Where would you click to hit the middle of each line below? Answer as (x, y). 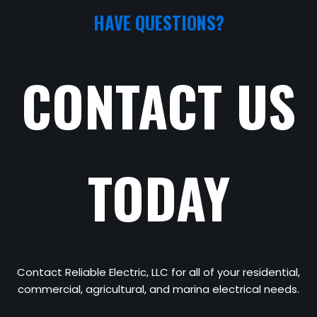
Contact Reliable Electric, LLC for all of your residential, (158, 272)
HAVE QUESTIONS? (158, 23)
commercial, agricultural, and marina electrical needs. (158, 289)
